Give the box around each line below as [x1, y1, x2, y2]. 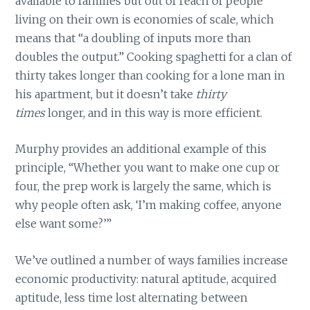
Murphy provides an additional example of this [15, 142, 267, 156]
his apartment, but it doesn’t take [15, 86, 197, 101]
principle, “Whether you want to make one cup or [15, 161, 280, 175]
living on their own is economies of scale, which [15, 12, 275, 26]
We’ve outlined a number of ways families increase [15, 253, 289, 268]
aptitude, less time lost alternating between [15, 291, 248, 305]
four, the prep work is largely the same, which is [15, 179, 272, 194]
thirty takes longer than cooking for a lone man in [15, 68, 286, 82]
